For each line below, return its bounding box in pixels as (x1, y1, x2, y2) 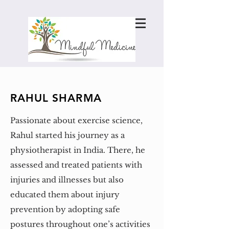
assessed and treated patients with (10, 160, 142, 170)
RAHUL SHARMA (10, 91, 102, 104)
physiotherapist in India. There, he (10, 145, 145, 155)
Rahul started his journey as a (10, 130, 125, 140)
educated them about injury (10, 190, 120, 199)
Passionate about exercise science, (10, 116, 143, 125)
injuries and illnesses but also (10, 175, 124, 185)
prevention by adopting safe (10, 204, 120, 214)
